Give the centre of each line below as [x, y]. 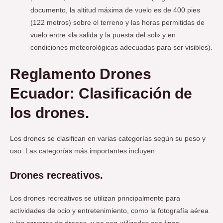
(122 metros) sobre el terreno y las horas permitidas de [118, 23]
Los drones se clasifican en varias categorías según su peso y [108, 138]
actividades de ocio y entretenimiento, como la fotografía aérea [109, 211]
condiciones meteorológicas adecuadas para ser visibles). [122, 48]
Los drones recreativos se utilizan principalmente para [95, 198]
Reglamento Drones [81, 74]
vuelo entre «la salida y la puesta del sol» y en [103, 35]
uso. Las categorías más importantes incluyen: [83, 151]
